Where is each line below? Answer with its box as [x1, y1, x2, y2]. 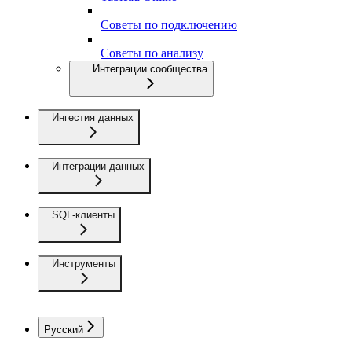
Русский [44, 323, 83, 335]
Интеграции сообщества [93, 62, 207, 75]
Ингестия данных [52, 111, 134, 123]
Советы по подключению [101, 17, 237, 31]
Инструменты [52, 257, 115, 269]
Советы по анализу [101, 46, 203, 60]
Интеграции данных [52, 159, 145, 172]
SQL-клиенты [52, 208, 115, 221]
